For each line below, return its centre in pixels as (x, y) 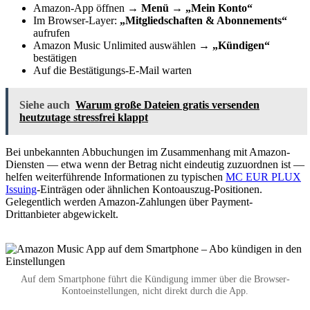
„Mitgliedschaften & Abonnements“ (203, 20)
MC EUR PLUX (263, 176)
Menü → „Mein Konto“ (197, 8)
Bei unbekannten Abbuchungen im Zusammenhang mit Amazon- (148, 152)
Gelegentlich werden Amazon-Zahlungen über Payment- (129, 201)
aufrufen (52, 33)
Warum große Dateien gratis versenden (167, 104)
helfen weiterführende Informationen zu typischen (116, 176)
